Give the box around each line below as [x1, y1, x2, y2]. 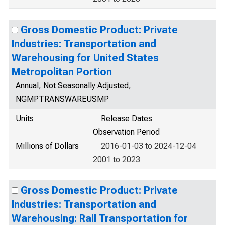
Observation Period [93, 127, 160, 137]
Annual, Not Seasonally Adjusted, [16, 81, 131, 90]
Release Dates [101, 114, 152, 123]
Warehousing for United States [12, 52, 159, 64]
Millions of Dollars [16, 141, 79, 151]
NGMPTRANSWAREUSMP [16, 94, 109, 104]
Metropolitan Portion [12, 66, 112, 78]
